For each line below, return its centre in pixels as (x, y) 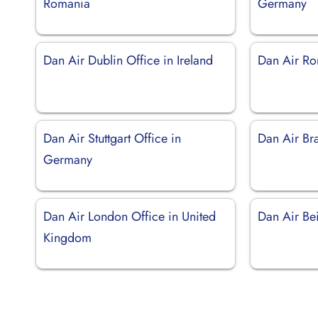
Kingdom (67, 237)
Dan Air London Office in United (130, 216)
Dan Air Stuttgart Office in (112, 138)
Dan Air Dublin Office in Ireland (128, 60)
